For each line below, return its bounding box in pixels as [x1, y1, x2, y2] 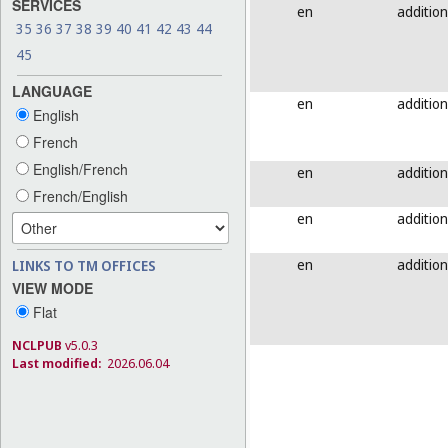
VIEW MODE [12, 277, 93, 298]
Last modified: [12, 353, 101, 372]
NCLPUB [12, 335, 62, 354]
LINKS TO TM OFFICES [12, 255, 156, 275]
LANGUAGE [12, 80, 92, 101]
